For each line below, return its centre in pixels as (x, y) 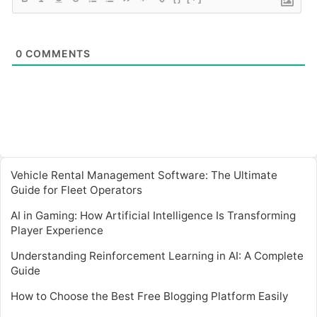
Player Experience (57, 231)
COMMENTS (57, 54)
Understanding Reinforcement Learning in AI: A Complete (157, 256)
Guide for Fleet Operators (76, 190)
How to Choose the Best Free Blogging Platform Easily (149, 296)
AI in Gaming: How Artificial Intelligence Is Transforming (153, 216)
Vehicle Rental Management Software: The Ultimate (144, 175)
